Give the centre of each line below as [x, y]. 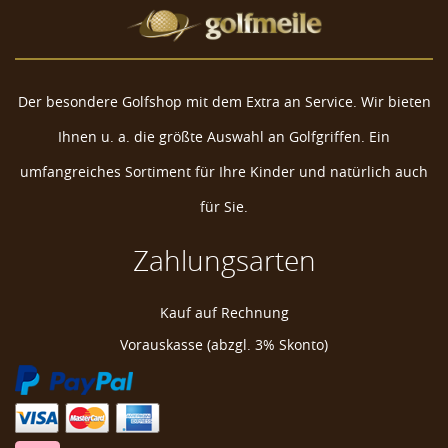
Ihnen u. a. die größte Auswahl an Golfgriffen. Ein [224, 137]
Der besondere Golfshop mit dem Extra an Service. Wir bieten [224, 102]
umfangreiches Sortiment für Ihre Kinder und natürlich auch [224, 172]
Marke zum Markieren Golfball [244, 426]
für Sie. [224, 207]
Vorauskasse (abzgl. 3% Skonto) [224, 345]
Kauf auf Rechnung [224, 313]
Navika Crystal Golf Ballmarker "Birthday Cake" [244, 297]
